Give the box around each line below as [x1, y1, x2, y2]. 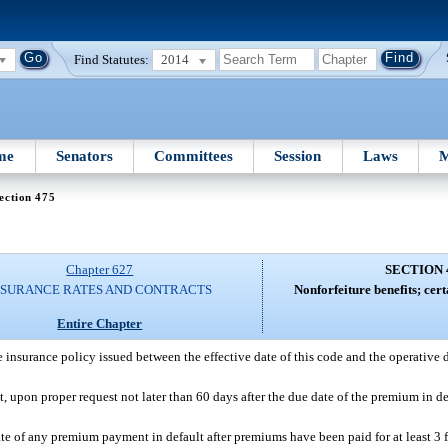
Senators [55, 147, 113, 164]
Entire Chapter [57, 315, 143, 331]
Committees [154, 147, 234, 164]
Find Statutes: [74, 51, 150, 67]
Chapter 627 [66, 262, 134, 278]
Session [274, 147, 322, 164]
